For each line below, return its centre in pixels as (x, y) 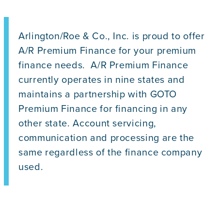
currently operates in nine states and (102, 79)
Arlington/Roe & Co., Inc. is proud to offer (112, 36)
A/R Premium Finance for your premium (108, 50)
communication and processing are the (107, 137)
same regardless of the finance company (110, 152)
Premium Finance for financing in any (103, 108)
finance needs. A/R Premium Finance (103, 65)
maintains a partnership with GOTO (98, 94)
